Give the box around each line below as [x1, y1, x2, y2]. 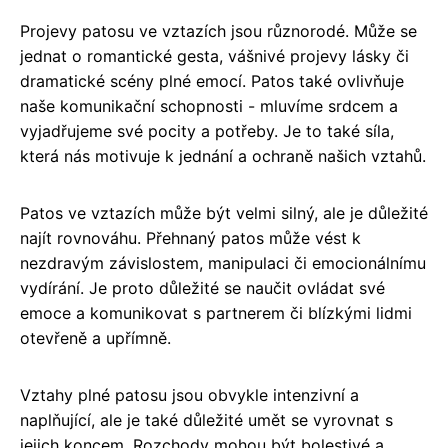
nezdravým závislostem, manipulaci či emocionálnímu [20, 252, 426, 273]
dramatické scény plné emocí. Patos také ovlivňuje [20, 70, 404, 91]
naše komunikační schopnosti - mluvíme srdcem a [20, 95, 398, 116]
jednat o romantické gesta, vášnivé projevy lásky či [20, 45, 409, 66]
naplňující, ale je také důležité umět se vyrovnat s [20, 409, 393, 430]
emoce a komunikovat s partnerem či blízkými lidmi [20, 302, 412, 323]
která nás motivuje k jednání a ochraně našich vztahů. [20, 145, 426, 166]
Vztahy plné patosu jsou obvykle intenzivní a [20, 384, 359, 405]
